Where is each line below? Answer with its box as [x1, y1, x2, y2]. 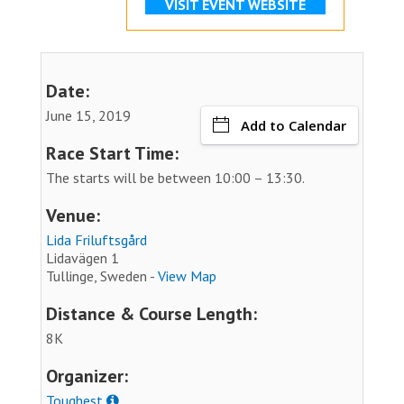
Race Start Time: [46, 141, 179, 165]
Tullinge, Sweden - [46, 266, 158, 285]
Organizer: [46, 363, 128, 388]
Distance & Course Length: [46, 301, 257, 326]
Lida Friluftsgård [46, 230, 147, 249]
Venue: [46, 203, 100, 227]
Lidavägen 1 [46, 248, 119, 267]
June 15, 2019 [46, 106, 131, 124]
